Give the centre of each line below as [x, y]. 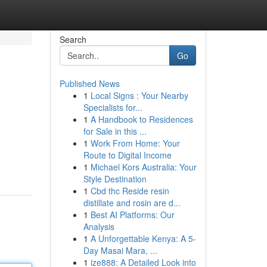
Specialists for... [113, 107]
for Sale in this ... [115, 131]
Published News [89, 83]
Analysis [99, 226]
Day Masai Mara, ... [120, 250]
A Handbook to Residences [142, 119]
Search [73, 39]
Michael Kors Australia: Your [143, 167]
